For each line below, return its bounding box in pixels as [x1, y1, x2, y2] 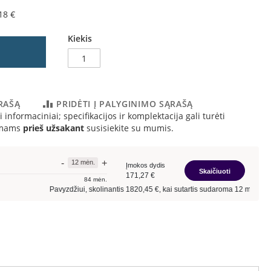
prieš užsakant [23, 122, 84, 134]
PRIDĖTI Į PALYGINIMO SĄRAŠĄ [56, 98, 194, 109]
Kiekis [68, 33, 92, 44]
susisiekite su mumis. [84, 122, 174, 134]
